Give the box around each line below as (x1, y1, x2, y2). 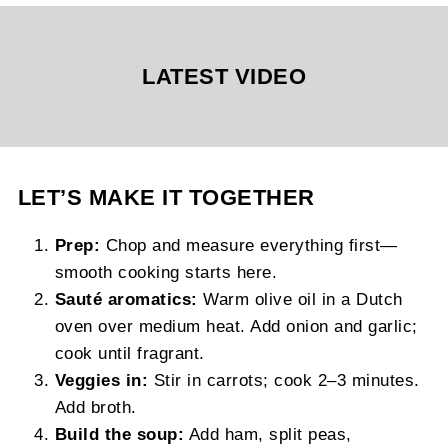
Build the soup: (54, 425, 185, 444)
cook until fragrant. (54, 344, 205, 363)
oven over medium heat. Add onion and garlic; (54, 317, 418, 336)
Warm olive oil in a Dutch (197, 290, 403, 309)
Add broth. (54, 398, 137, 417)
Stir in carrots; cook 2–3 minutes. (148, 371, 420, 390)
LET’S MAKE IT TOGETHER (17, 185, 315, 211)
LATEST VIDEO (142, 64, 306, 90)
